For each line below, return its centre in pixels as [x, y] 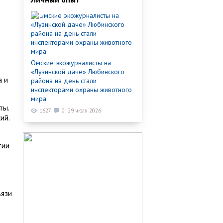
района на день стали [64, 80]
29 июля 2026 [84, 110]
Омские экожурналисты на [71, 62]
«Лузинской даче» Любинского [78, 71]
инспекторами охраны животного [81, 89]
